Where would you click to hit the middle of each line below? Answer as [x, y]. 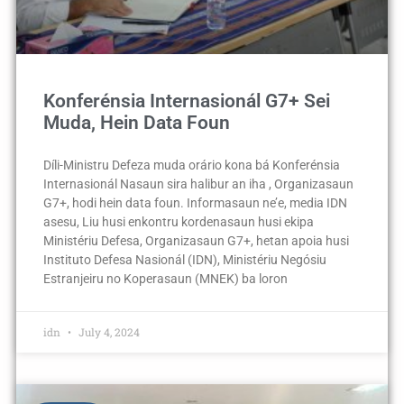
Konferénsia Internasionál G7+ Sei [186, 101]
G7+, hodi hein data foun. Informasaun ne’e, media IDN [195, 202]
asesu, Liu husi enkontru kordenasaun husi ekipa [178, 221]
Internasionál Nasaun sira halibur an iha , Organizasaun [198, 184]
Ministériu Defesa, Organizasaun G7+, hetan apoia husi [196, 240]
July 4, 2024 [107, 331]
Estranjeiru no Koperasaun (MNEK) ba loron [165, 278]
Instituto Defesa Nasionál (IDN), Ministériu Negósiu [184, 259]
